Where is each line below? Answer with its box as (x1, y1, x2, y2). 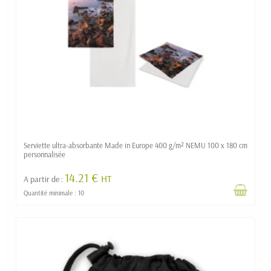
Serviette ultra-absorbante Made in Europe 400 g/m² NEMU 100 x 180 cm (24, 140, 247, 151)
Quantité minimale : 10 (24, 189, 84, 198)
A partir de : (24, 174, 65, 185)
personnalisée (24, 149, 65, 160)
